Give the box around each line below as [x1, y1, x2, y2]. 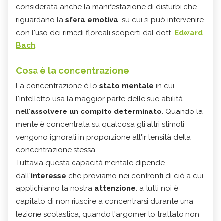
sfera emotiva [63, 15, 118, 24]
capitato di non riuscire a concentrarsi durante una [16, 196, 193, 206]
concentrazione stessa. [16, 145, 99, 154]
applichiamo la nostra [16, 184, 94, 193]
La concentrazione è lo [16, 81, 99, 90]
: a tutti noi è [136, 184, 178, 193]
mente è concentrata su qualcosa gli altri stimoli [16, 119, 184, 129]
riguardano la [16, 15, 63, 24]
